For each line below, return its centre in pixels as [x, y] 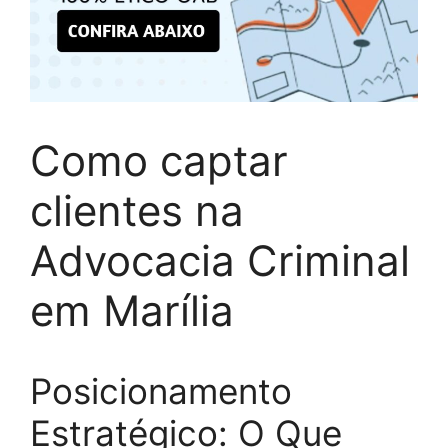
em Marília [132, 310]
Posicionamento [161, 391]
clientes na [137, 210]
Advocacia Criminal [220, 260]
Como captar [159, 160]
